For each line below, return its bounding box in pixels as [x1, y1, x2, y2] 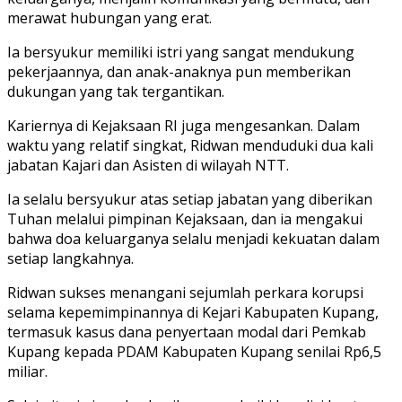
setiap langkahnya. [7, 248, 134, 268]
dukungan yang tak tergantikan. [7, 81, 224, 101]
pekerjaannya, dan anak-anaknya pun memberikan [7, 61, 351, 82]
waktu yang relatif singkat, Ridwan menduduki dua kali [7, 135, 373, 155]
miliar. [7, 361, 48, 381]
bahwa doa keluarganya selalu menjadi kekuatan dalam [7, 228, 380, 249]
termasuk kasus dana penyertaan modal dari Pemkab [7, 321, 366, 342]
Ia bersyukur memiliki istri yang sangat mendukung [7, 41, 354, 62]
